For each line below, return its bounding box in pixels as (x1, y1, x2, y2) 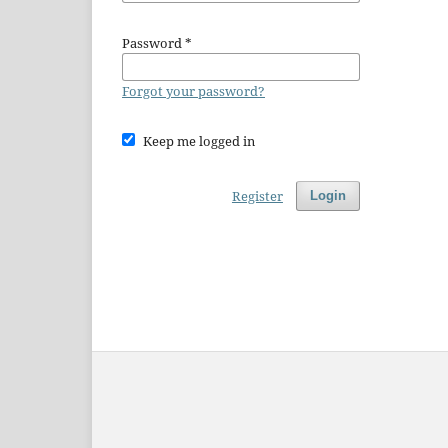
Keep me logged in (142, 132, 255, 151)
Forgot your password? (122, 82, 265, 101)
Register (231, 187, 283, 206)
